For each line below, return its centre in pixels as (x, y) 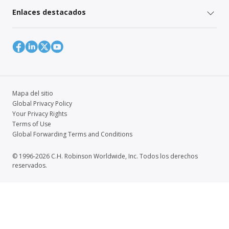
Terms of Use (32, 124)
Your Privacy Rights (40, 113)
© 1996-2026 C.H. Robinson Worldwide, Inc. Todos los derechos (105, 156)
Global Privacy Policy (42, 103)
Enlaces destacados (49, 12)
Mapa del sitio (33, 93)
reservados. (30, 165)
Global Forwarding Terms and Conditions (72, 134)
